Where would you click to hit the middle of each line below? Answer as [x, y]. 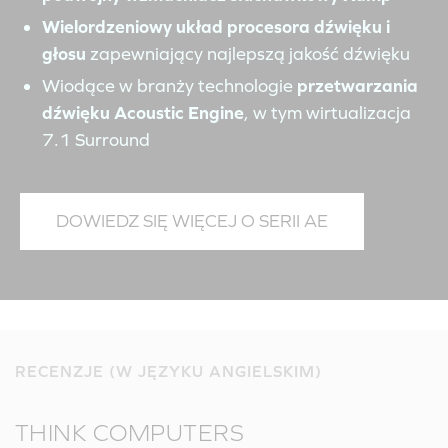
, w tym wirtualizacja [327, 112]
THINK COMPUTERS [130, 432]
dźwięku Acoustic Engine [143, 112]
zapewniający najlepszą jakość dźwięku [248, 53]
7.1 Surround [96, 139]
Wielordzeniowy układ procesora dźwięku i [216, 26]
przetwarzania [357, 85]
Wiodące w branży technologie [169, 85]
